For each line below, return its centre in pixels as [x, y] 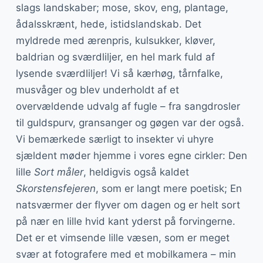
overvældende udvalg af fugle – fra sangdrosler [128, 106]
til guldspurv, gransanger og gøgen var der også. [130, 122]
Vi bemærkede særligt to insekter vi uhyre [114, 139]
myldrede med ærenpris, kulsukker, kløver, [115, 40]
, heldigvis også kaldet [136, 172]
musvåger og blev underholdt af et [97, 90]
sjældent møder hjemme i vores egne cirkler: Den [131, 155]
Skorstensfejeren [55, 188]
